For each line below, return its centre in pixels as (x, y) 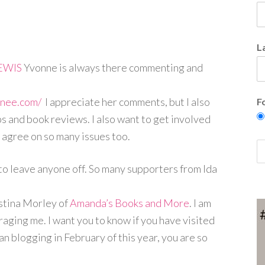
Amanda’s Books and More (130, 203)
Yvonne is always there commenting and (113, 67)
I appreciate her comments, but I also (126, 102)
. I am (200, 203)
